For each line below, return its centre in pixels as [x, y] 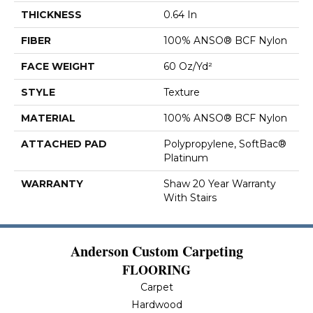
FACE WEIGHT [58, 66]
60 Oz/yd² [188, 66]
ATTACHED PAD [64, 144]
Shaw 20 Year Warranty [220, 184]
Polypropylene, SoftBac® [225, 144]
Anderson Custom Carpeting [156, 251]
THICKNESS [51, 15]
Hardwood [156, 305]
